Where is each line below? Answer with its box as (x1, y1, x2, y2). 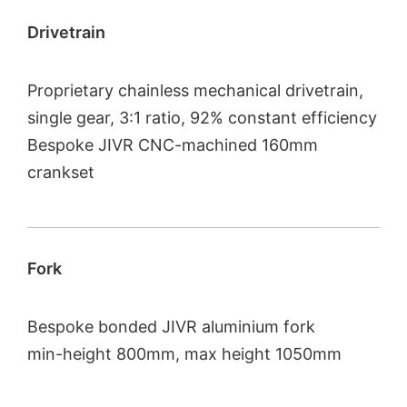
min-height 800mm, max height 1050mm (27, 343, 342, 363)
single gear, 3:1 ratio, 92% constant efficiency (27, 108, 377, 128)
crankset (27, 163, 94, 183)
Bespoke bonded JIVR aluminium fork (27, 316, 315, 336)
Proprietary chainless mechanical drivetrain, (27, 81, 363, 101)
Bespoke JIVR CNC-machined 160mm (27, 135, 318, 155)
